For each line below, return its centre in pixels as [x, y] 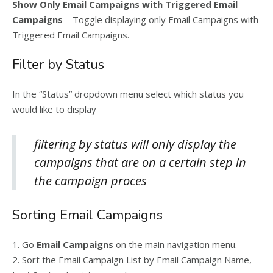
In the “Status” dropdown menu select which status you [128, 94]
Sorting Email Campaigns [87, 215]
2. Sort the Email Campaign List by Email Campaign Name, [132, 260]
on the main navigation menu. [175, 244]
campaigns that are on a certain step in [140, 162]
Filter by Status [58, 65]
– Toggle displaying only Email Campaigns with [161, 19]
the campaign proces [90, 181]
